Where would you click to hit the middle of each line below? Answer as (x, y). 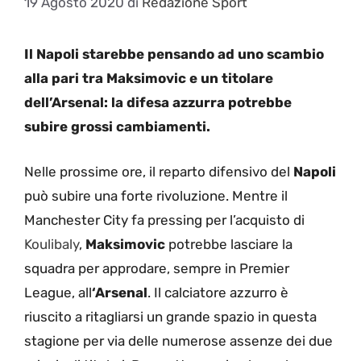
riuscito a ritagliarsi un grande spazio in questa (170, 316)
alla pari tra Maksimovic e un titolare (149, 79)
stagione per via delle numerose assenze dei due (178, 340)
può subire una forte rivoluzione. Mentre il (156, 195)
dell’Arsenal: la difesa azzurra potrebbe (158, 103)
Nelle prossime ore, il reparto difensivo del (159, 171)
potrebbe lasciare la (229, 244)
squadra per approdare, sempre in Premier (157, 268)
